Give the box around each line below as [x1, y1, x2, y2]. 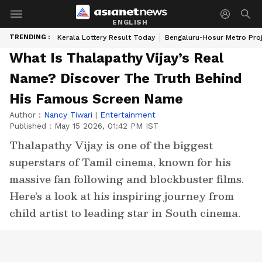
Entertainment [100, 110, 156, 119]
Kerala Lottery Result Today [57, 33, 155, 42]
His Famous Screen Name [9, 91, 183, 107]
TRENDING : [9, 33, 50, 41]
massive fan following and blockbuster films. [9, 170, 244, 187]
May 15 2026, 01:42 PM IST [54, 121, 158, 130]
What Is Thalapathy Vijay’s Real [9, 50, 223, 66]
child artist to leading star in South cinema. [9, 204, 240, 221]
